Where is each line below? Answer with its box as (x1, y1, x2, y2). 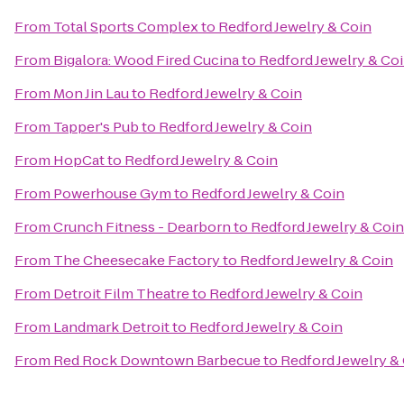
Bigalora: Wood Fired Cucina (53, 50, 239, 69)
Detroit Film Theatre (53, 284, 189, 303)
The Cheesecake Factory (53, 251, 220, 270)
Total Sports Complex (53, 17, 198, 36)
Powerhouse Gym (53, 184, 171, 203)
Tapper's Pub (53, 117, 139, 136)
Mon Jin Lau (53, 84, 129, 103)
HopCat (53, 151, 105, 170)
